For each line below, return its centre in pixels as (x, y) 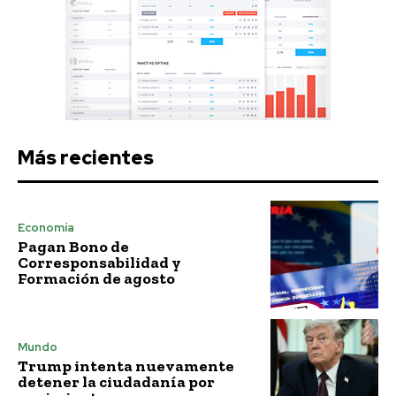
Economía (46, 228)
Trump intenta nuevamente (126, 366)
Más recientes (86, 157)
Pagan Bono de (73, 247)
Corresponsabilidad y (99, 263)
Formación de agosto (96, 279)
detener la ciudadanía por (116, 381)
